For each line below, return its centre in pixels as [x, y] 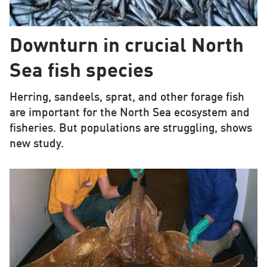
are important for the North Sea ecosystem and [129, 114]
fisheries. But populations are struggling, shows [131, 129]
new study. [36, 145]
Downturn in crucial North [126, 47]
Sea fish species [81, 72]
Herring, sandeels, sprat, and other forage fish [127, 98]
